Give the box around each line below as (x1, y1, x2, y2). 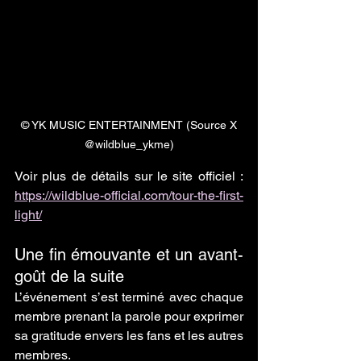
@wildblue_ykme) (84, 138, 174, 151)
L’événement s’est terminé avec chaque (15, 289, 243, 305)
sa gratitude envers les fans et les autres (15, 328, 243, 344)
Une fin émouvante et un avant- (15, 245, 243, 265)
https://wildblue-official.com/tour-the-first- (15, 188, 243, 204)
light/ (15, 207, 42, 223)
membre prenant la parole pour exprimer (15, 309, 243, 325)
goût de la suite (15, 267, 124, 287)
